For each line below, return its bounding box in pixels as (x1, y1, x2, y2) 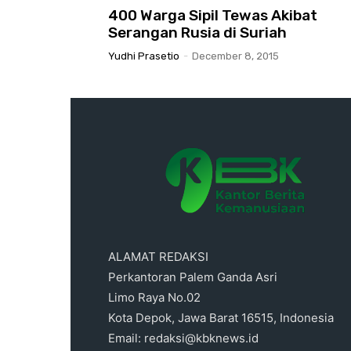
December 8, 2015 (192, 49, 279, 62)
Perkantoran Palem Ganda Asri (108, 269, 277, 284)
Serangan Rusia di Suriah (108, 23, 287, 42)
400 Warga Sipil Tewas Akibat (108, 5, 317, 24)
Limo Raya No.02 (108, 289, 201, 305)
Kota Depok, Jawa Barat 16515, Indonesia (108, 309, 334, 325)
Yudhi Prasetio (108, 49, 179, 62)
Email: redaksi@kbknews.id (108, 330, 259, 346)
